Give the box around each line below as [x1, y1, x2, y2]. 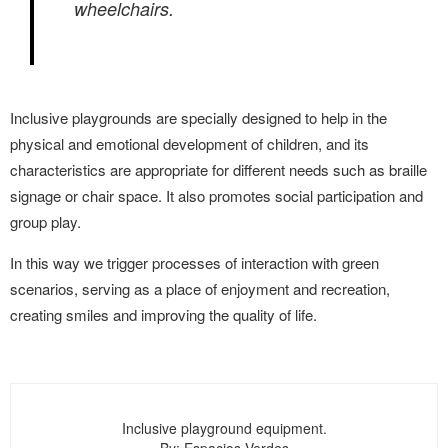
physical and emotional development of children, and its [10, 133, 369, 154]
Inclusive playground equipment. [121, 418, 327, 438]
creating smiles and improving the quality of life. [10, 304, 317, 325]
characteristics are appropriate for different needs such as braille [10, 159, 427, 180]
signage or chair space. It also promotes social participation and [10, 185, 423, 206]
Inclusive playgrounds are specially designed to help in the [10, 107, 387, 128]
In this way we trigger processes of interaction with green [10, 252, 379, 273]
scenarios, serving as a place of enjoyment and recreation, [10, 278, 390, 299]
